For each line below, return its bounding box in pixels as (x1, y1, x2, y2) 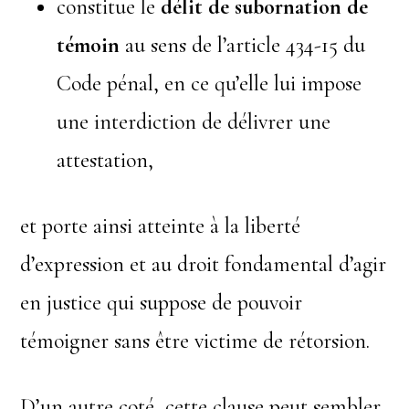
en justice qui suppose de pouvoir (20, 288, 303, 316)
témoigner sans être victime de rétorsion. (20, 327, 371, 354)
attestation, (57, 146, 154, 173)
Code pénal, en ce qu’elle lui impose (57, 69, 362, 97)
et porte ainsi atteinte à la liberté (20, 212, 301, 239)
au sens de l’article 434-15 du (120, 31, 366, 58)
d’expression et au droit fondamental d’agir (20, 250, 387, 278)
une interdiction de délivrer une (57, 108, 331, 135)
